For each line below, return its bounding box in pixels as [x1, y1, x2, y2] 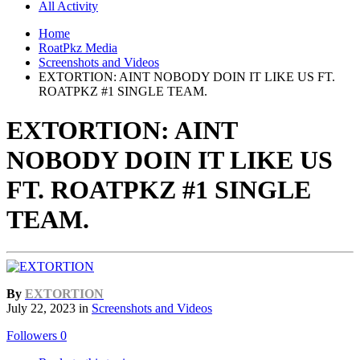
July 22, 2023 [6, 301, 76, 316]
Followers [6, 329, 57, 343]
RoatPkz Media [39, 40, 117, 55]
